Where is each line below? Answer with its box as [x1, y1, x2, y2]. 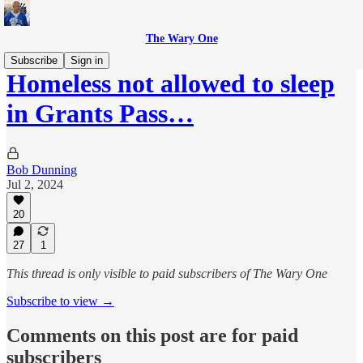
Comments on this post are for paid [6, 324, 298, 346]
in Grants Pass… [6, 99, 194, 129]
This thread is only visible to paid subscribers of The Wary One [6, 267, 327, 280]
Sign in [70, 54, 103, 66]
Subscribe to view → [6, 294, 114, 308]
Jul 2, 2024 [6, 177, 63, 191]
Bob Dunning [6, 162, 77, 177]
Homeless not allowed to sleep [6, 69, 335, 99]
